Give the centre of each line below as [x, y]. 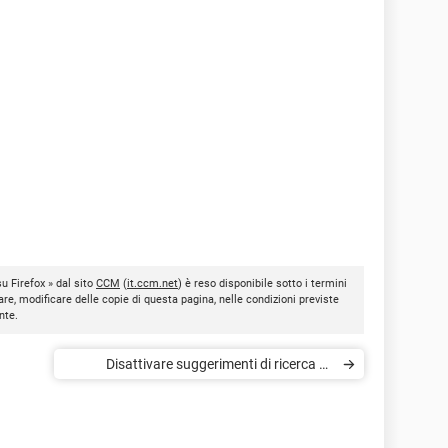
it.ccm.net [152, 283]
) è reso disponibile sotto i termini [262, 283]
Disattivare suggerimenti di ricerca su [220, 363]
